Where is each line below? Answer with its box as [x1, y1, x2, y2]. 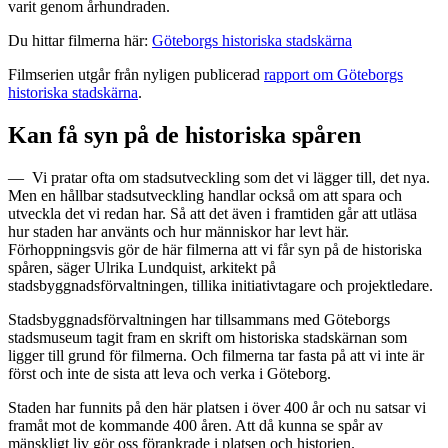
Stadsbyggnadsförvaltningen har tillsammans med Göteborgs [8, 310, 390, 328]
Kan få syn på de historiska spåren [8, 121, 361, 148]
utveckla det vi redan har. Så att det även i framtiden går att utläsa [8, 204, 417, 222]
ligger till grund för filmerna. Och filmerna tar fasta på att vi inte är [8, 346, 424, 364]
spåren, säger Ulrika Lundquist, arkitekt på [8, 258, 276, 276]
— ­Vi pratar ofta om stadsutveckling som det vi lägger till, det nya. [8, 168, 430, 186]
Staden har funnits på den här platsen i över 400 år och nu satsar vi [8, 398, 426, 416]
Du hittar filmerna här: [8, 31, 152, 49]
